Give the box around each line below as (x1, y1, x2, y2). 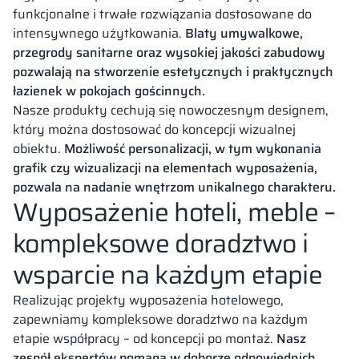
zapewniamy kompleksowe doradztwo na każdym (13, 309, 308, 329)
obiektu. (13, 138, 64, 159)
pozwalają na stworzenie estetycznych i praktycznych (13, 61, 333, 82)
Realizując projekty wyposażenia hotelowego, (13, 289, 284, 310)
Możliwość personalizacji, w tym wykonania (64, 138, 321, 159)
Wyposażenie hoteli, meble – (13, 192, 336, 232)
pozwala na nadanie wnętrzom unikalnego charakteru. (13, 176, 336, 197)
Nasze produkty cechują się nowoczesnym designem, (13, 99, 329, 120)
